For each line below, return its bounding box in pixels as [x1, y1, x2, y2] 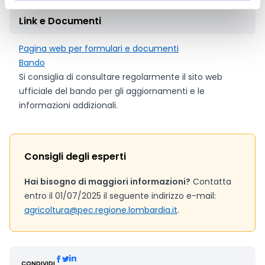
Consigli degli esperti [24, 150, 126, 163]
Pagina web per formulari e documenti [19, 43, 179, 54]
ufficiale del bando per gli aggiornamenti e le [19, 85, 205, 97]
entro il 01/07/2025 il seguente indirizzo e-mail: [24, 190, 216, 202]
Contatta [190, 176, 231, 188]
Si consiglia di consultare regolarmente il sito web [19, 71, 222, 83]
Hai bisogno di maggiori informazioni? [24, 176, 190, 188]
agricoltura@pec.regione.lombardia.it [24, 204, 177, 216]
